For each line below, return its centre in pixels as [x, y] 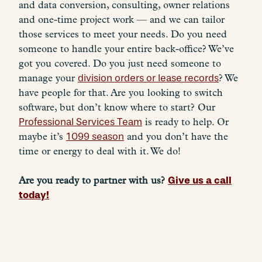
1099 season [95, 136]
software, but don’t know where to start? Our [117, 107]
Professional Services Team [80, 122]
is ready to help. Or [185, 122]
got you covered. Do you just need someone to [120, 63]
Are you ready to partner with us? [93, 181]
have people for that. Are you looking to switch [121, 92]
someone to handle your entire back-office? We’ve [126, 49]
